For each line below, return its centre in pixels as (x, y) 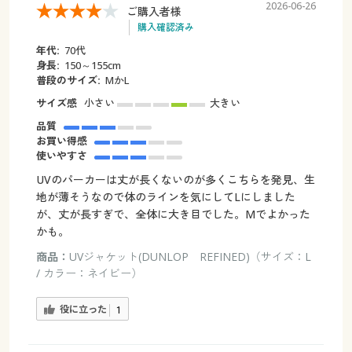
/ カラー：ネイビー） (89, 273)
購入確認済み (165, 27)
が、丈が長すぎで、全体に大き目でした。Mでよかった (173, 214)
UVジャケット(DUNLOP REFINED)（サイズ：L (190, 256)
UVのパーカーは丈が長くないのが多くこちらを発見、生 (175, 179)
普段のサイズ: (68, 80)
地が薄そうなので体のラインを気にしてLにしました (165, 196)
